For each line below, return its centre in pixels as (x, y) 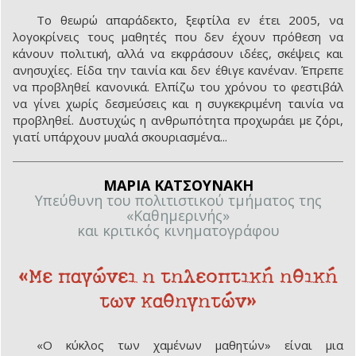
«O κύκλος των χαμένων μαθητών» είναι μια (190, 345)
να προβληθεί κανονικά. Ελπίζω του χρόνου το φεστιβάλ (178, 87)
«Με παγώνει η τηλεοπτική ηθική (178, 276)
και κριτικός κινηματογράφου (178, 231)
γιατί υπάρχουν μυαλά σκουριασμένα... (120, 137)
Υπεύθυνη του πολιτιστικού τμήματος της (178, 201)
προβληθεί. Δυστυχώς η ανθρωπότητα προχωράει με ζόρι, (178, 120)
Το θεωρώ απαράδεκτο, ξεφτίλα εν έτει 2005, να (190, 20)
